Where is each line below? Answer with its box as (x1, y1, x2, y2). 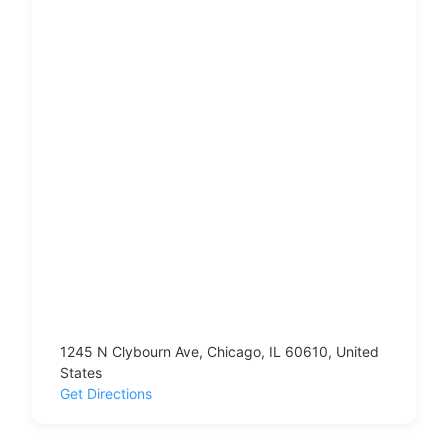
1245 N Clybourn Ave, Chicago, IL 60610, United (60, 343, 379, 360)
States (60, 364, 102, 381)
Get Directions (60, 385, 152, 402)
